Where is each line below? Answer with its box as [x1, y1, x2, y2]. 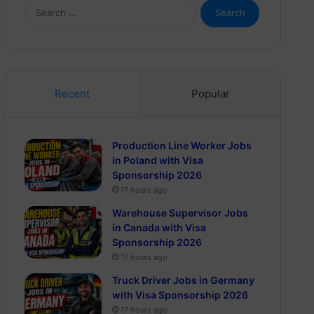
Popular [191, 87, 230, 100]
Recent [54, 87, 90, 100]
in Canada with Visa [112, 221, 207, 233]
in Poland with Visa [112, 154, 204, 166]
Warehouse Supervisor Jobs [112, 207, 249, 219]
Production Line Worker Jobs [112, 139, 252, 151]
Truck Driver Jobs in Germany [112, 274, 255, 286]
